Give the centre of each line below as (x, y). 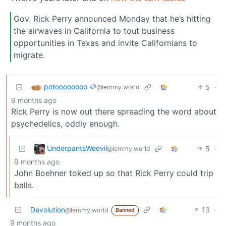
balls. (24, 185)
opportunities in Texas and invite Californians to (105, 43)
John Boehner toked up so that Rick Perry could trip (114, 173)
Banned (125, 210)
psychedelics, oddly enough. (65, 123)
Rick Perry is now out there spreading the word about (114, 111)
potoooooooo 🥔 (70, 87)
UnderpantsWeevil (77, 148)
